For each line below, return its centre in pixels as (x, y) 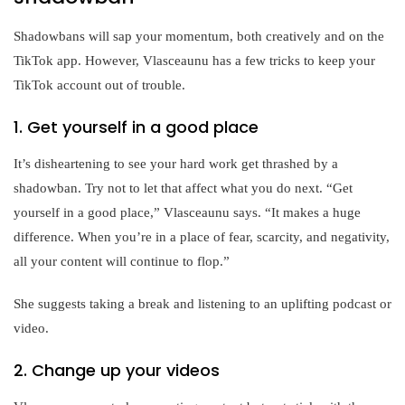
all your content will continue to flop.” (122, 261)
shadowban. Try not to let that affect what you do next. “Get (183, 188)
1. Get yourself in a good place (136, 127)
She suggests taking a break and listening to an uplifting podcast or (202, 303)
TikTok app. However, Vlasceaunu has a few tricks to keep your (194, 60)
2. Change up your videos (117, 370)
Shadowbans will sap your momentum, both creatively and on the (199, 36)
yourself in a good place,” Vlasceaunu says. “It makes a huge (187, 212)
